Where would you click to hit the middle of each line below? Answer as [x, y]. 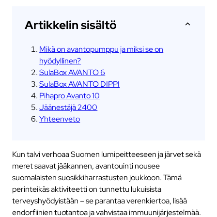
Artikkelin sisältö [71, 25]
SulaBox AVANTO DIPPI [80, 84]
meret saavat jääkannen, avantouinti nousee [86, 165]
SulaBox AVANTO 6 [72, 72]
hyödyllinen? [60, 60]
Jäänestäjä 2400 [69, 107]
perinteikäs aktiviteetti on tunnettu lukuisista [86, 189]
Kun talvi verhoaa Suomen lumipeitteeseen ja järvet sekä [106, 154]
